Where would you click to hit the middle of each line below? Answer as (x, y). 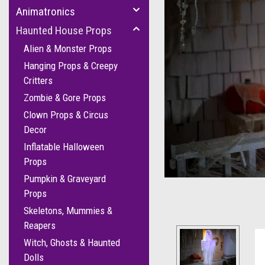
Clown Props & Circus (66, 115)
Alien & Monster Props (68, 49)
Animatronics (46, 12)
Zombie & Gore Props (65, 98)
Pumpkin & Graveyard (65, 179)
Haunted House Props (64, 30)
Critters (38, 80)
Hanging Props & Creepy (71, 66)
